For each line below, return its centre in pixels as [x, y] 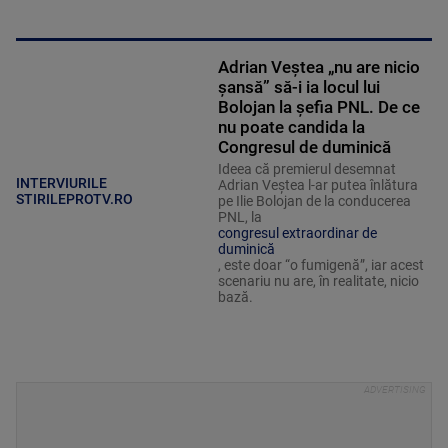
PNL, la [239, 217]
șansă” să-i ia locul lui [298, 87]
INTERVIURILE [61, 182]
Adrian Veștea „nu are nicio [318, 67]
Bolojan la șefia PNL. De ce [318, 107]
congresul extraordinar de [297, 233]
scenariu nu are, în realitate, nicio [318, 281]
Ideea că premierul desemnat [306, 169]
